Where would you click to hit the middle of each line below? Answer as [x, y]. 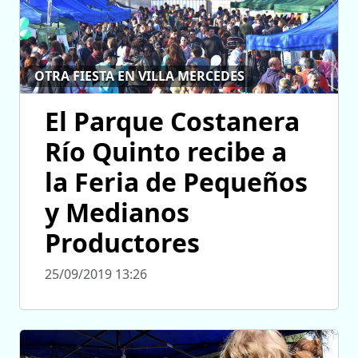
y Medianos [117, 212]
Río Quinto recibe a [166, 151]
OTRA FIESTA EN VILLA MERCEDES [140, 76]
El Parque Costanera [172, 121]
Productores [122, 242]
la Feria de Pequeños [176, 181]
